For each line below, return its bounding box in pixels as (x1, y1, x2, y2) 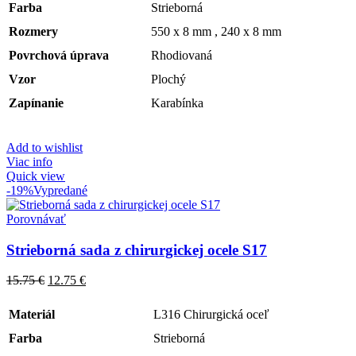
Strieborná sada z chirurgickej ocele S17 (6, 241, 267, 258)
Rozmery (9, 25, 58, 39)
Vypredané (33, 184, 87, 198)
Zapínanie (9, 96, 64, 110)
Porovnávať (6, 212, 66, 226)
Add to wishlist (6, 141, 83, 155)
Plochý (151, 72, 186, 87)
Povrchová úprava (9, 48, 109, 63)
